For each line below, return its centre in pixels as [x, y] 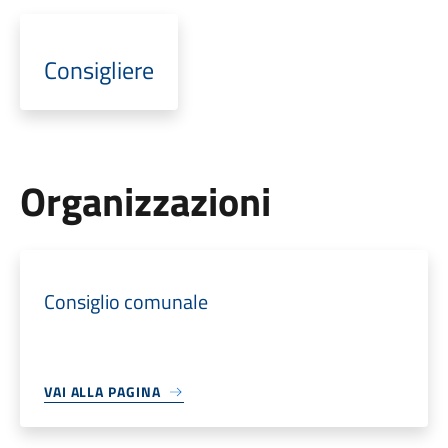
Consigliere [98, 70]
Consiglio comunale [125, 301]
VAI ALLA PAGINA [102, 391]
